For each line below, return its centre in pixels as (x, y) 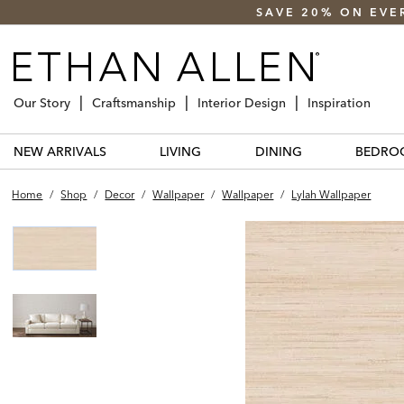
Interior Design (242, 102)
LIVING (181, 151)
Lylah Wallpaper (331, 194)
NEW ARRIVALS (60, 151)
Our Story (42, 102)
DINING (278, 151)
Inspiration (339, 102)
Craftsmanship (134, 102)
